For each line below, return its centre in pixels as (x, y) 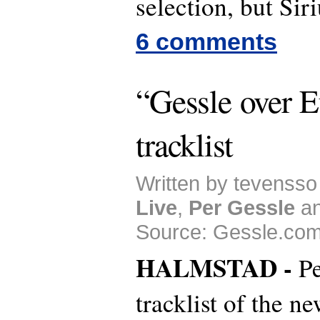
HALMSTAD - (217, 268)
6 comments (206, 42)
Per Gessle (242, 208)
